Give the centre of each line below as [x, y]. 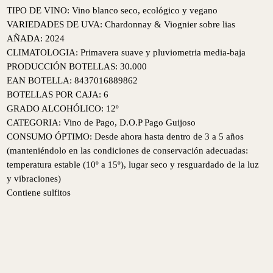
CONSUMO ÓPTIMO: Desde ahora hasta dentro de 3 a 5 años [126, 136]
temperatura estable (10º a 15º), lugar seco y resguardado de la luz [133, 164]
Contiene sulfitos [39, 192]
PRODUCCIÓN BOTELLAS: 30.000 [77, 66]
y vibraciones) [34, 178]
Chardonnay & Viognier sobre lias [170, 24]
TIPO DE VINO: [40, 10]
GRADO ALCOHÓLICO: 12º [63, 108]
